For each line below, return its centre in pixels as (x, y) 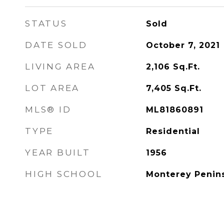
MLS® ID (48, 109)
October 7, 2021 (183, 45)
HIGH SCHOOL (64, 174)
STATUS (46, 23)
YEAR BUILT (58, 152)
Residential (173, 131)
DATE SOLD (56, 45)
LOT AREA (52, 88)
